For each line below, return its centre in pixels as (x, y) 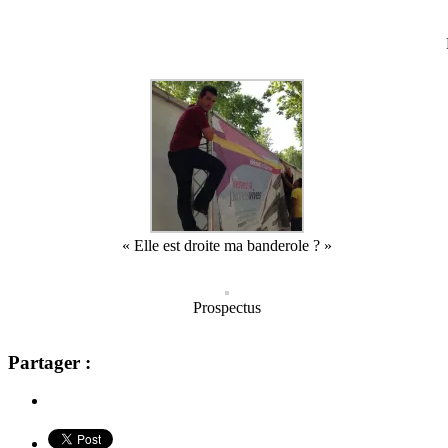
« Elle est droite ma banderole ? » (227, 245)
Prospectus (227, 307)
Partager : (49, 362)
